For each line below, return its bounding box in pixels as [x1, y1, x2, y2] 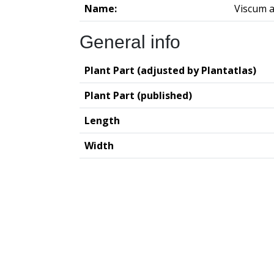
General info [80, 31, 180, 52]
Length [84, 113, 120, 127]
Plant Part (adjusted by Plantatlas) [84, 63, 256, 77]
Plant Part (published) [84, 88, 192, 102]
